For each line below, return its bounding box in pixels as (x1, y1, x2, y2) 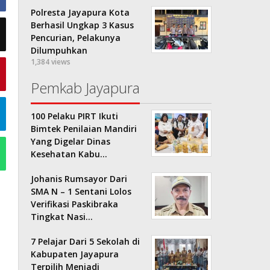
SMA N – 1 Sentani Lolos (31, 185, 132, 197)
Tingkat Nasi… (31, 210, 93, 222)
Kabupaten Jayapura (31, 248, 119, 260)
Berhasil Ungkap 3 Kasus (31, 19, 134, 31)
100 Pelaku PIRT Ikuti (31, 110, 119, 122)
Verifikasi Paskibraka (31, 198, 119, 210)
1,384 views (31, 56, 71, 67)
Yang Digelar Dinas (31, 135, 111, 147)
